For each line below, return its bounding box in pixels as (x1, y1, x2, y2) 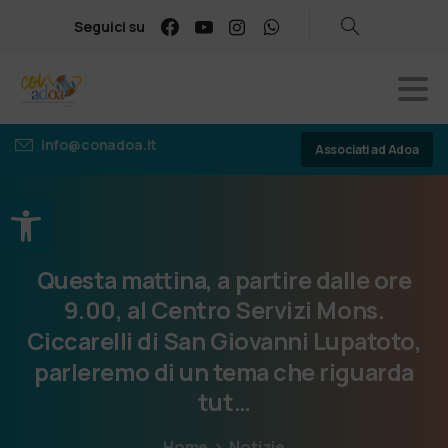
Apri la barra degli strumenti (9, 187, 403, 231)
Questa (36, 263, 117, 296)
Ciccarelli (26, 325, 133, 358)
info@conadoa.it (40, 135, 158, 154)
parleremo (34, 355, 150, 388)
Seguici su (74, 16, 145, 36)
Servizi (235, 294, 312, 327)
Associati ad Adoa (314, 141, 419, 158)
